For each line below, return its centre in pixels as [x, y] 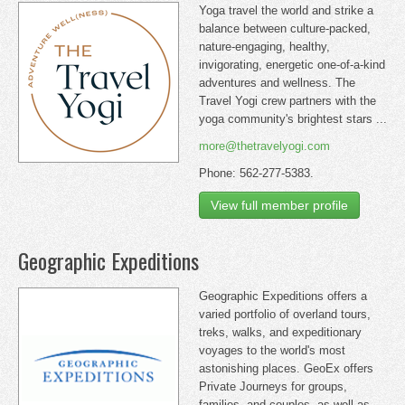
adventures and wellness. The [277, 83]
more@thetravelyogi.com [264, 146]
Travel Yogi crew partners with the [287, 101]
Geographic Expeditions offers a [283, 296]
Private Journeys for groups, [273, 386]
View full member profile [279, 205]
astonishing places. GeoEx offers [286, 368]
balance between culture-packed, [285, 28]
